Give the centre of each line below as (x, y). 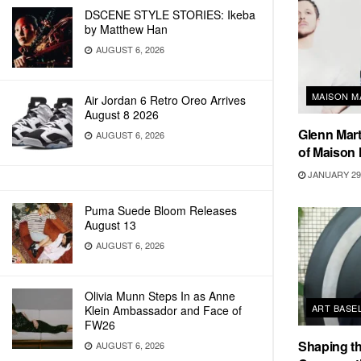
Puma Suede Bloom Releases (161, 210)
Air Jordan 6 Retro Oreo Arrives (165, 100)
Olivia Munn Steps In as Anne (160, 296)
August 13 (110, 225)
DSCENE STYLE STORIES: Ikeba (170, 15)
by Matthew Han (126, 29)
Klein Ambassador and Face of (163, 310)
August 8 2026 (122, 114)
